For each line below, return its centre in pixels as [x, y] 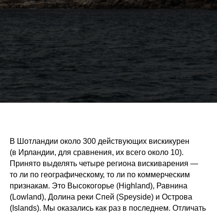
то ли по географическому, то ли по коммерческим [100, 175]
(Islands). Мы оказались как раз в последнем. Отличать [108, 208]
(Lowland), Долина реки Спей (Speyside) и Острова [101, 197]
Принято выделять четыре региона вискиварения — [104, 164]
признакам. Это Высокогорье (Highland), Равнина [99, 186]
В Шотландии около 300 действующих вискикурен [100, 141]
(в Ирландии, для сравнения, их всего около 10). [97, 153]
